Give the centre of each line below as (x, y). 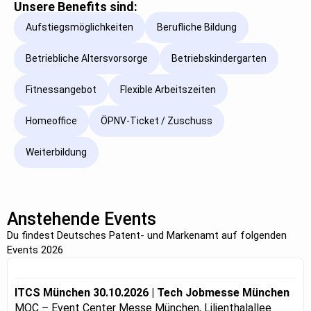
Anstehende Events (82, 219)
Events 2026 (35, 250)
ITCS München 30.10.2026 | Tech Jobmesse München (152, 292)
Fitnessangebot (61, 90)
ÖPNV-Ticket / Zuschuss (157, 121)
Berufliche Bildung (197, 27)
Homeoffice (51, 121)
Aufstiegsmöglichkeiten (79, 27)
